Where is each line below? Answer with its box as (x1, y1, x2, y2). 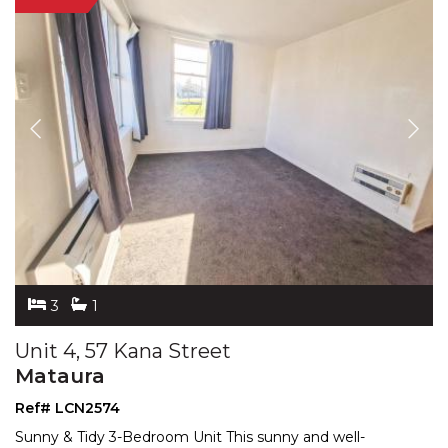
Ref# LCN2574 (15, 399, 120, 418)
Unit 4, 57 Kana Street (15, 339, 231, 364)
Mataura (15, 364, 105, 389)
